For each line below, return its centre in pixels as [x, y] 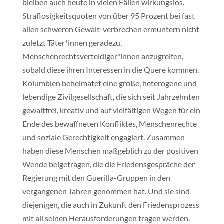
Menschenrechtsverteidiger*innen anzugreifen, [103, 56]
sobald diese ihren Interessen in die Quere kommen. [110, 70]
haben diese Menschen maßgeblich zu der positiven [110, 151]
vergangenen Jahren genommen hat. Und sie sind [106, 191]
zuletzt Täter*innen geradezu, [72, 43]
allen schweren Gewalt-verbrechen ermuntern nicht [111, 29]
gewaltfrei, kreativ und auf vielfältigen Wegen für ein [111, 110]
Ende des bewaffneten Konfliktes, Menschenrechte [109, 124]
